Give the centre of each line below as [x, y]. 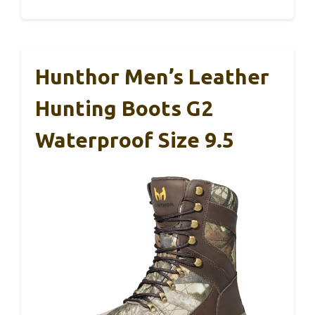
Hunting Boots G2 [124, 109]
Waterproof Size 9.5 [135, 140]
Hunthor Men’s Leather [152, 77]
